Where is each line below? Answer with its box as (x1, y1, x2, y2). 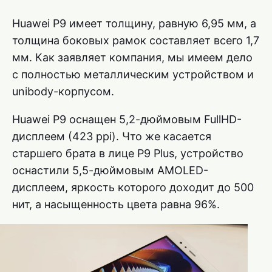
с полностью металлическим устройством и (12, 68, 254, 81)
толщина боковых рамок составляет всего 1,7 (12, 34, 259, 47)
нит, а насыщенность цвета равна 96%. (12, 198, 220, 211)
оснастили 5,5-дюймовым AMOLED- (12, 164, 208, 177)
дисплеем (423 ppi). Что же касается (12, 130, 211, 143)
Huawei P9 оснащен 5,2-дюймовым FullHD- (12, 113, 242, 126)
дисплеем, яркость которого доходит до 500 (12, 181, 254, 194)
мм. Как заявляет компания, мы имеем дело (12, 51, 253, 64)
